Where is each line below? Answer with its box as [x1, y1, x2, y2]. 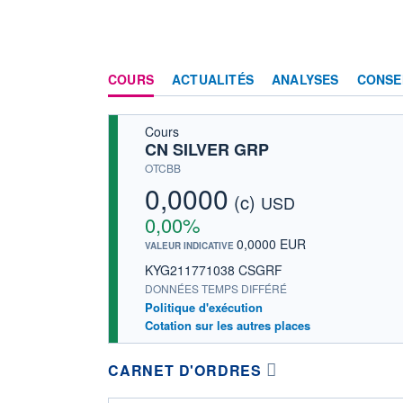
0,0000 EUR [237, 234, 306, 253]
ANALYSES [272, 69, 339, 88]
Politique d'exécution [145, 298, 263, 316]
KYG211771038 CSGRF [145, 260, 282, 279]
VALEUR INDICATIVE [145, 238, 237, 252]
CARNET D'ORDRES [108, 359, 262, 381]
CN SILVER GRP [145, 137, 269, 161]
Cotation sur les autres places [145, 316, 310, 334]
